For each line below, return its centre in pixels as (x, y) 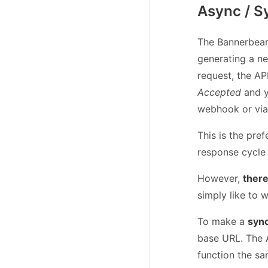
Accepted (219, 92)
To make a (223, 222)
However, (220, 179)
